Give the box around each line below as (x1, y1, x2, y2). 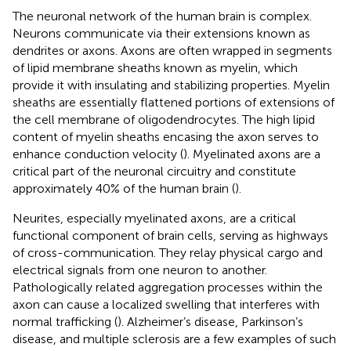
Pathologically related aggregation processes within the (13, 279, 323, 295)
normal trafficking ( (13, 313, 118, 329)
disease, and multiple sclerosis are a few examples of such (13, 331, 336, 346)
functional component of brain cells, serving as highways (13, 227, 328, 243)
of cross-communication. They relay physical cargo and (13, 244, 323, 260)
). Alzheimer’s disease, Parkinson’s (118, 313, 303, 329)
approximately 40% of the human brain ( (13, 180, 235, 196)
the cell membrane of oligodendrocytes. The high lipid (13, 111, 315, 127)
